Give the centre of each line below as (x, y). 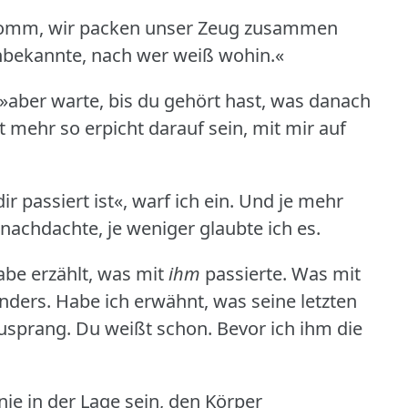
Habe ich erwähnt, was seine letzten (206, 301)
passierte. (244, 273)
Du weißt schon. (144, 328)
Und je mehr (291, 200)
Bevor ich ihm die (290, 328)
